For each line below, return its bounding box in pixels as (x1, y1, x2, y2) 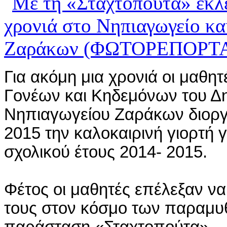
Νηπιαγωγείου (4, 105, 115, 124)
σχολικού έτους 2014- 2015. (4, 143, 212, 162)
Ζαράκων (115, 105, 184, 124)
